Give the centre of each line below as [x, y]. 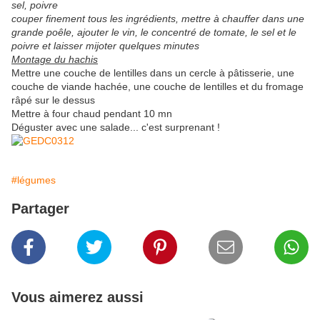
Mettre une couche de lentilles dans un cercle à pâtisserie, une [153, 73]
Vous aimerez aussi [77, 297]
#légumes [34, 180]
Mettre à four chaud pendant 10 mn [92, 114]
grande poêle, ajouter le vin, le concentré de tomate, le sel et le [154, 32]
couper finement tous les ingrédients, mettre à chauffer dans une [158, 19]
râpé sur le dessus [53, 100]
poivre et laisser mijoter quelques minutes [105, 46]
